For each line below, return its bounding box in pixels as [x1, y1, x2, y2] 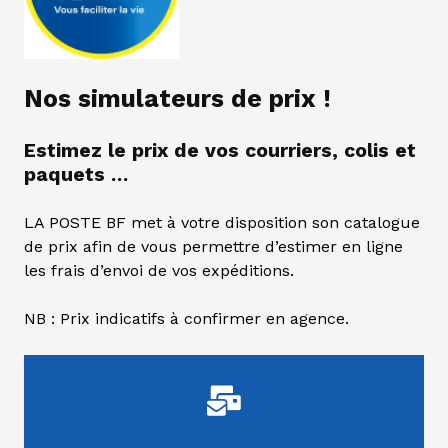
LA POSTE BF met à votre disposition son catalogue [24, 212, 420, 232]
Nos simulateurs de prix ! [24, 83, 331, 113]
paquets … [24, 162, 128, 186]
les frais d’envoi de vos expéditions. [24, 260, 294, 280]
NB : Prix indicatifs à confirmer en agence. [24, 308, 349, 328]
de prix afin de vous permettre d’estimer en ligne [24, 236, 403, 256]
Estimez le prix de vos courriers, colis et [24, 138, 416, 162]
